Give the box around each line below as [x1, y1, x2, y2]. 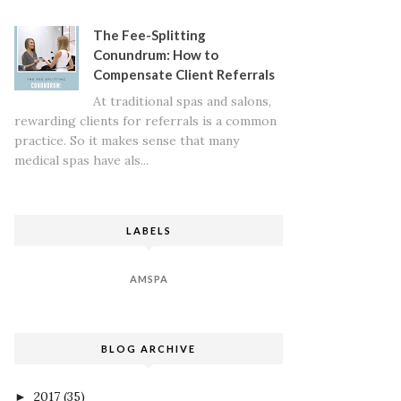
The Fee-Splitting [92, 26, 206, 43]
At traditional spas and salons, [92, 93, 271, 110]
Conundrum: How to [92, 46, 218, 63]
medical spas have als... [14, 152, 149, 169]
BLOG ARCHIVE [101, 343, 196, 355]
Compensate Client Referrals [92, 65, 275, 82]
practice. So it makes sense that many [14, 132, 239, 149]
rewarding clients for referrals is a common [14, 113, 277, 130]
